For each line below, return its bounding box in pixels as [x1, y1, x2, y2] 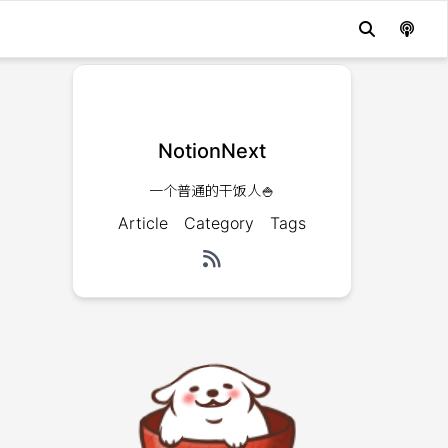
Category [184, 213, 254, 233]
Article [118, 213, 168, 233]
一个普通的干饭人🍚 [149, 182, 275, 199]
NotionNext [158, 139, 266, 163]
